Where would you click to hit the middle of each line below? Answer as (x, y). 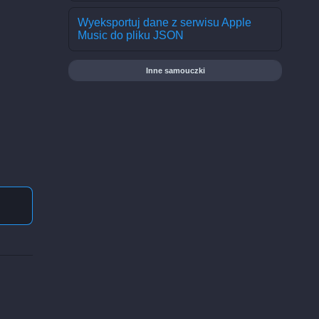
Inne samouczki (175, 70)
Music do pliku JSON (131, 35)
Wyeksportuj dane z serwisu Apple (164, 22)
